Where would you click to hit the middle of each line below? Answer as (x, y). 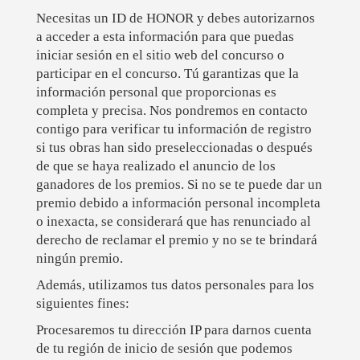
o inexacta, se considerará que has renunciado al (173, 222)
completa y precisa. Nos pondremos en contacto (172, 111)
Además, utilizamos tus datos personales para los (175, 285)
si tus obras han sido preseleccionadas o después (174, 148)
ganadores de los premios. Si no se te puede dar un (179, 185)
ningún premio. (79, 259)
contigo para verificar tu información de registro (174, 129)
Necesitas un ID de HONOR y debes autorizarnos (175, 18)
